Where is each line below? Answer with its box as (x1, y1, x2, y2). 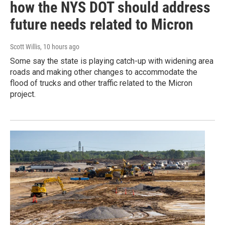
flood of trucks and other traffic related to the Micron (10, 78, 192, 88)
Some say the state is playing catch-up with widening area (10, 56, 213, 66)
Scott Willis (10, 43, 40, 51)
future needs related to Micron (10, 16, 193, 34)
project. (10, 89, 36, 99)
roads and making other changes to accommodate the (10, 67, 197, 77)
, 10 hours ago (40, 43, 79, 51)
